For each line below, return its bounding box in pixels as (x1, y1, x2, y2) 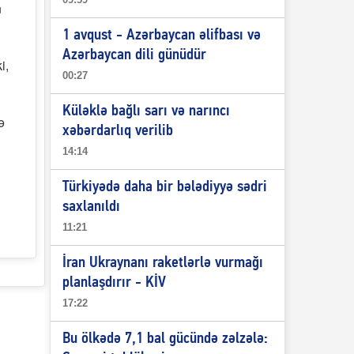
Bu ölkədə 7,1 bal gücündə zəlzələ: (62, 331, 268, 347)
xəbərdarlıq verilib (62, 123, 173, 139)
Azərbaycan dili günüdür (62, 47, 206, 63)
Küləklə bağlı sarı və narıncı (62, 104, 230, 119)
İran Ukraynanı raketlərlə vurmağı (62, 255, 263, 271)
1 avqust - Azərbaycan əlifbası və (62, 28, 261, 43)
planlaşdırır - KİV (62, 275, 166, 291)
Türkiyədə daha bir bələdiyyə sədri (62, 179, 267, 195)
